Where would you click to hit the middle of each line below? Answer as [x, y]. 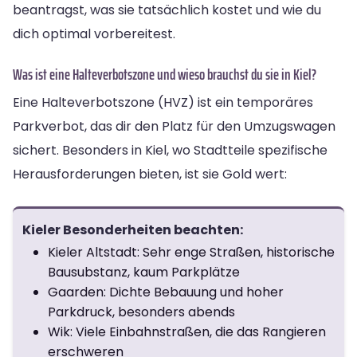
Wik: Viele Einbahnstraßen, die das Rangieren [187, 331]
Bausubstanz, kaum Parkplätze [144, 272]
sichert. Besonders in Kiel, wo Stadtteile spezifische [170, 150]
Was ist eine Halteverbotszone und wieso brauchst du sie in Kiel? [165, 74]
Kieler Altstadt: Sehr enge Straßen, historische [191, 252]
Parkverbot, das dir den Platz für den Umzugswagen [174, 126]
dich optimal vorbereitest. [94, 33]
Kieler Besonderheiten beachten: [133, 229]
